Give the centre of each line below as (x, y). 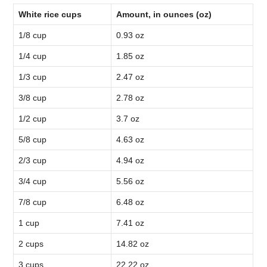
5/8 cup (33, 139)
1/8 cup (33, 35)
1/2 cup (33, 118)
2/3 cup (33, 160)
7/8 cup (33, 202)
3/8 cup (33, 97)
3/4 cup (33, 181)
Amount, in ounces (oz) (164, 14)
